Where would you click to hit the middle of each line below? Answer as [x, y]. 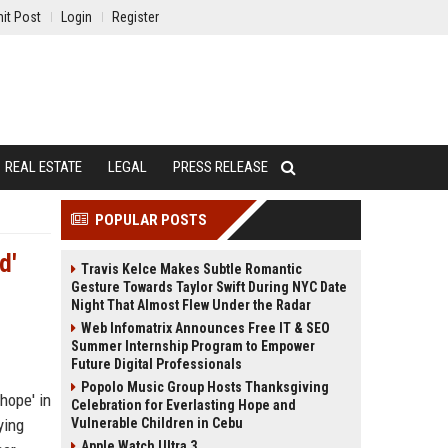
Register [135, 17]
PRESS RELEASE [220, 167]
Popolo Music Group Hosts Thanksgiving [205, 387]
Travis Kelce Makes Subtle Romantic [191, 269]
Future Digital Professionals [156, 364]
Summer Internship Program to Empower [193, 346]
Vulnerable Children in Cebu [157, 423]
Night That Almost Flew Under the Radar [191, 305]
